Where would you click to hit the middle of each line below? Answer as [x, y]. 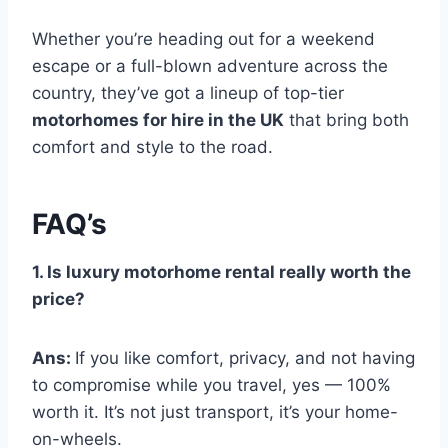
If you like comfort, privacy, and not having [245, 358]
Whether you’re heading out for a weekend [203, 39]
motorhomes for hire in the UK [158, 120]
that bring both [346, 120]
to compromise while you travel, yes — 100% [211, 385]
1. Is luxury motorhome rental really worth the [221, 272]
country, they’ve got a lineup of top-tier [188, 93]
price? [58, 299]
